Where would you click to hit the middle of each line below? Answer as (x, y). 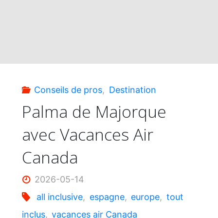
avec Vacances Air (87, 135)
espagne (107, 197)
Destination (132, 90)
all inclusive (60, 197)
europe (145, 197)
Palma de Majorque (94, 112)
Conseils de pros (68, 90)
